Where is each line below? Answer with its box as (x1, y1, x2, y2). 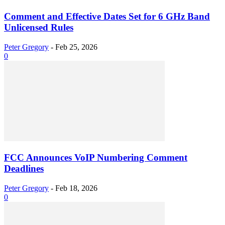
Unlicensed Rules (4, 22, 73, 33)
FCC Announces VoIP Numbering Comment (4, 152, 187, 163)
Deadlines (4, 163, 44, 174)
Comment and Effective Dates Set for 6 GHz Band (4, 11, 210, 22)
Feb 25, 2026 (55, 42, 97, 51)
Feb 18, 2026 (55, 183, 97, 192)
